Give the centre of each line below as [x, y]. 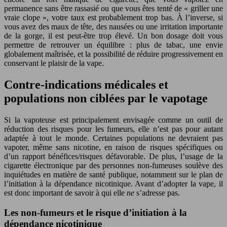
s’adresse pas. [157, 193]
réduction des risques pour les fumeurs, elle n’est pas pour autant [113, 129]
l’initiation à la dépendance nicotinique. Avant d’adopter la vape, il [113, 184]
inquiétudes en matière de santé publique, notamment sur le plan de [113, 175]
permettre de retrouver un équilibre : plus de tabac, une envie [113, 45]
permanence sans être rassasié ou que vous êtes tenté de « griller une [113, 9]
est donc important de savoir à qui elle [65, 193]
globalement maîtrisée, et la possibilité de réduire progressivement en [113, 54]
